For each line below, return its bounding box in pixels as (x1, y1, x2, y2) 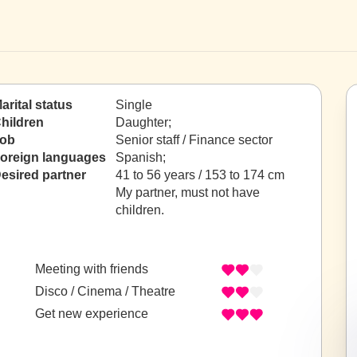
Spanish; (116, 151, 169, 164)
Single (116, 98, 152, 112)
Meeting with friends (35, 262, 148, 277)
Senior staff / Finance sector (116, 133, 273, 147)
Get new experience (35, 307, 148, 321)
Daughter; (116, 116, 171, 129)
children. (116, 203, 164, 217)
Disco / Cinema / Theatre (35, 284, 175, 299)
